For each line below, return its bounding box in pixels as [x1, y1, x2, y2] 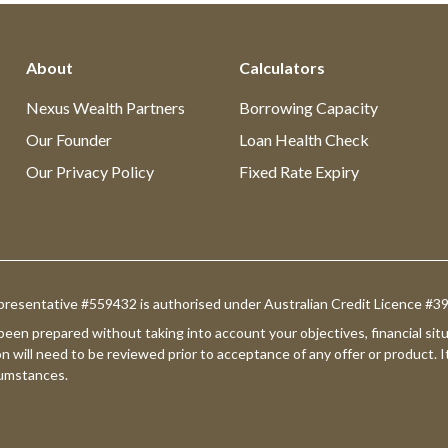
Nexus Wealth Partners [25, 98, 185, 117]
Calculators [238, 58, 325, 77]
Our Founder [25, 130, 112, 149]
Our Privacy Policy [25, 162, 154, 181]
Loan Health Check [238, 130, 369, 149]
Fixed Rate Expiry [238, 162, 359, 181]
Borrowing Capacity [238, 98, 378, 117]
